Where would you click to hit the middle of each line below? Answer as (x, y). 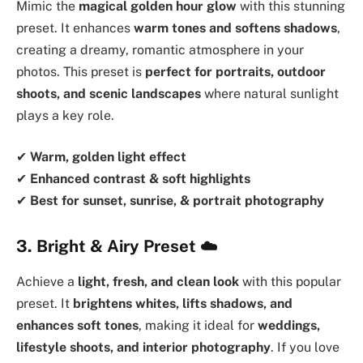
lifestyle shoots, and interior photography (143, 348)
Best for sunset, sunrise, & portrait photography (177, 201)
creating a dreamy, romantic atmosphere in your (160, 49)
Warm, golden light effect (108, 157)
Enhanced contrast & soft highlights (140, 179)
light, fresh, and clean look (158, 282)
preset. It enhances (75, 28)
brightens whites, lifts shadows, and (183, 304)
